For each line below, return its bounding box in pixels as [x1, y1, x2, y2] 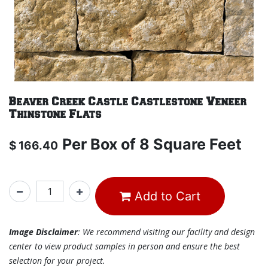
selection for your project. [9, 255, 105, 266]
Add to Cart [131, 189, 200, 203]
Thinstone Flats [9, 109, 102, 120]
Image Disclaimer [9, 226, 78, 237]
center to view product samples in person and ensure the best [9, 240, 240, 252]
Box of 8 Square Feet [90, 135, 242, 153]
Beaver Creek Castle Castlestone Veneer [9, 96, 247, 108]
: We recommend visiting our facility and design [78, 226, 255, 237]
